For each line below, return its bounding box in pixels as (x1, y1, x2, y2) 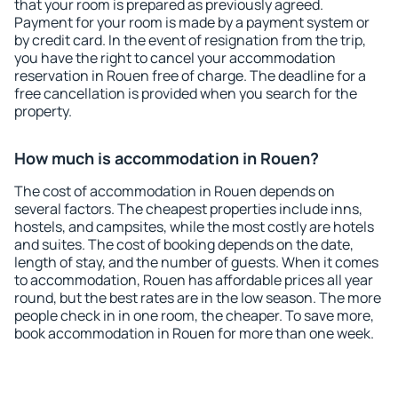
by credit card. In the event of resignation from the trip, (14, 30, 366, 50)
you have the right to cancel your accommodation (14, 48, 336, 68)
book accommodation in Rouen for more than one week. (14, 323, 374, 343)
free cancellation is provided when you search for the (14, 84, 357, 103)
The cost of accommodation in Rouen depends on (14, 181, 335, 201)
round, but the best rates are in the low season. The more (14, 288, 381, 307)
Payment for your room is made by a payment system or (14, 12, 370, 32)
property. (14, 101, 72, 121)
